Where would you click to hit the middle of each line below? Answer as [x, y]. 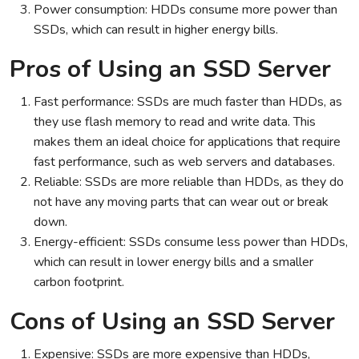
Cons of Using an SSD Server [172, 322]
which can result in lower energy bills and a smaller [173, 262]
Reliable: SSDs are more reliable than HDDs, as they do [189, 182]
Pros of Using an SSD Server [170, 69]
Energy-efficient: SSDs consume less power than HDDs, [191, 242]
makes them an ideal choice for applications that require [187, 142]
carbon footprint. [79, 282]
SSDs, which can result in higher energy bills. [156, 30]
